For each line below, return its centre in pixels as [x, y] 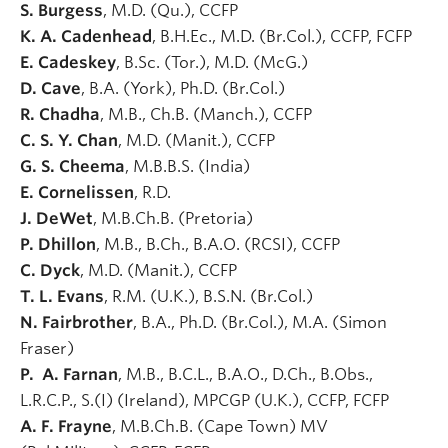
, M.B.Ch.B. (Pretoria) [175, 218]
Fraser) [49, 348]
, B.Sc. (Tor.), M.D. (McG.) [214, 62]
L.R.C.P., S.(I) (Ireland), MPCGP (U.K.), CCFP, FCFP [206, 400]
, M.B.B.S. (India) [189, 166]
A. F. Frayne [66, 426]
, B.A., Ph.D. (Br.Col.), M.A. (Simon [260, 322]
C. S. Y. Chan [69, 140]
